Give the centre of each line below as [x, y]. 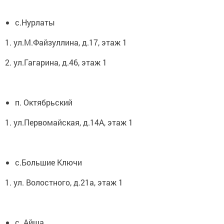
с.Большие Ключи [48, 162]
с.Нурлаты [35, 22]
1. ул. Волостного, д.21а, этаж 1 [64, 182]
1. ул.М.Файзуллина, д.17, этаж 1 [66, 42]
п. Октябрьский [44, 102]
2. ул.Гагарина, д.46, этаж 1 [56, 62]
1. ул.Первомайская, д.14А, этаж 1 [69, 122]
